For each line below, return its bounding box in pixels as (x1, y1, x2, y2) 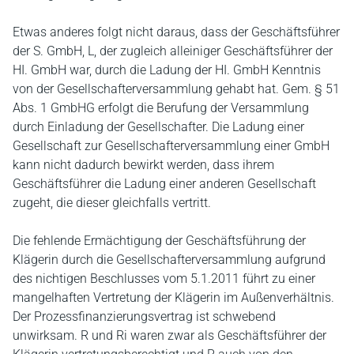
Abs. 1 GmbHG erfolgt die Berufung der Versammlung (13, 100, 309, 115)
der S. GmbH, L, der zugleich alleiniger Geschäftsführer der (13, 43, 333, 58)
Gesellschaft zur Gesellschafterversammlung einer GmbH (13, 138, 330, 153)
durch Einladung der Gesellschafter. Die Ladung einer (13, 119, 304, 134)
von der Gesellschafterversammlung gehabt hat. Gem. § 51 (13, 81, 340, 96)
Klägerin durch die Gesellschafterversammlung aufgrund (13, 252, 326, 267)
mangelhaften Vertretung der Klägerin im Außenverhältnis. (13, 290, 334, 305)
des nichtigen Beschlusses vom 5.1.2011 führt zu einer (13, 271, 315, 286)
